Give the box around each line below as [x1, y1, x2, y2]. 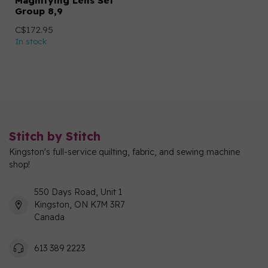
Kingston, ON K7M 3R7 [34, 199, 124, 210]
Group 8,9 [15, 5, 63, 17]
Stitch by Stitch [9, 129, 100, 144]
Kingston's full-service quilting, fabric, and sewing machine [9, 147, 240, 157]
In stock [15, 36, 47, 46]
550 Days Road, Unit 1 [34, 187, 122, 197]
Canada [34, 212, 65, 223]
